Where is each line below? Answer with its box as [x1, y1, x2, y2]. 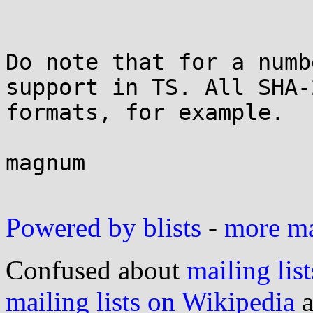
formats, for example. [6, 100, 284, 125]
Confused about [6, 255, 187, 285]
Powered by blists [6, 212, 201, 242]
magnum [6, 150, 85, 175]
